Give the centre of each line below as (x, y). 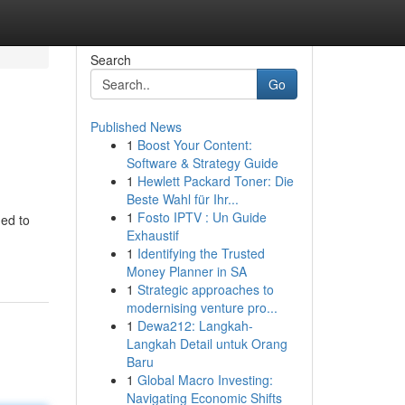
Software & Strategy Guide (202, 163)
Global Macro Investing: (205, 380)
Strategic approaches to (205, 289)
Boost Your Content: (194, 145)
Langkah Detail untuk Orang (207, 344)
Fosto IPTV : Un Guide (202, 217)
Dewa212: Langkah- (195, 325)
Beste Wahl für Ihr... (182, 199)
